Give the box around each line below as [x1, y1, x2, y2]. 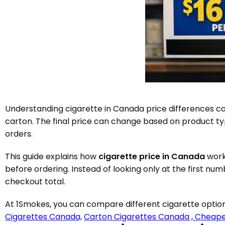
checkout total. [5, 176, 65, 187]
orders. [5, 128, 33, 140]
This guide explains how [5, 151, 98, 162]
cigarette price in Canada [98, 151, 205, 162]
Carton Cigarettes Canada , [84, 211, 195, 222]
